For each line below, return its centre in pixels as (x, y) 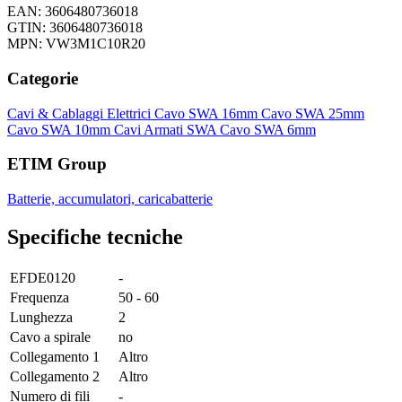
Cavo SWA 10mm (61, 129)
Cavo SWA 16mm (208, 113)
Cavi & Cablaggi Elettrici (81, 113)
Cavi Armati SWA (167, 129)
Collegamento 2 (55, 376)
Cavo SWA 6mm (268, 129)
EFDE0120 (43, 277)
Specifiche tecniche (95, 236)
